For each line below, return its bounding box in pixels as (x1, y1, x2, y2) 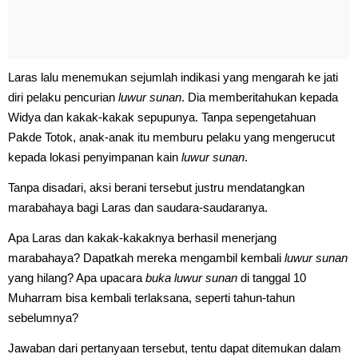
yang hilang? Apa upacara (8, 270, 145, 284)
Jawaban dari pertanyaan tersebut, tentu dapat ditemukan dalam (8, 340, 341, 355)
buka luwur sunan (145, 270, 237, 284)
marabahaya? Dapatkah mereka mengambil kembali (8, 250, 284, 265)
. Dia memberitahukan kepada (181, 89, 338, 104)
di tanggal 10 (237, 270, 306, 284)
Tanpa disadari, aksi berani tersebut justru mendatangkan (8, 180, 304, 194)
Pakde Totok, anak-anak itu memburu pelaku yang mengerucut (8, 129, 335, 144)
